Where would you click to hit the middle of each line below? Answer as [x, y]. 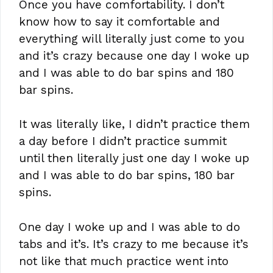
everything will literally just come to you [132, 38]
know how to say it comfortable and [119, 21]
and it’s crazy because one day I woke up [134, 55]
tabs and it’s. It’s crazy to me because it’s [134, 244]
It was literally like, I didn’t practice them [134, 124]
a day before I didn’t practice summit [123, 141]
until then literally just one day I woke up [134, 158]
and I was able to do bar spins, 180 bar [127, 175]
